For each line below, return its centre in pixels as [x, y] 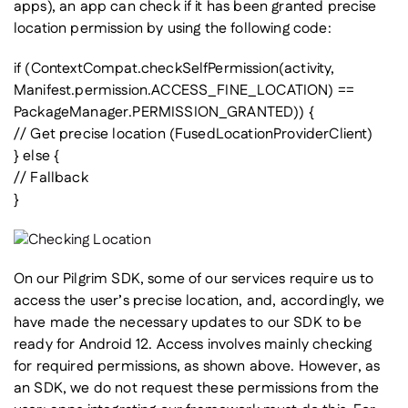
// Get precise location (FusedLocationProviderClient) [194, 135]
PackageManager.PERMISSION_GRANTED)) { [164, 113]
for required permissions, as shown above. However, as [197, 367]
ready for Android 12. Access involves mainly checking [193, 345]
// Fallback [51, 178]
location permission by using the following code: [173, 29]
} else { [37, 157]
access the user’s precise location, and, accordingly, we [199, 301]
